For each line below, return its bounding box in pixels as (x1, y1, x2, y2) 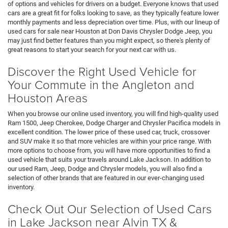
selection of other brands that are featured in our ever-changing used (8, 174, 204, 182)
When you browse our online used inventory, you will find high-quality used (8, 109, 218, 118)
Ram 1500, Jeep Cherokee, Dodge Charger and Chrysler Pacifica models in (8, 119, 220, 127)
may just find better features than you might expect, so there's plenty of (8, 36, 210, 44)
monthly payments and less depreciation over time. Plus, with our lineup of (8, 18, 220, 26)
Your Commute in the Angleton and (8, 75, 194, 93)
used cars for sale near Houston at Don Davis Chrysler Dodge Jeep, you (8, 27, 212, 35)
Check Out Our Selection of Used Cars (8, 199, 212, 217)
